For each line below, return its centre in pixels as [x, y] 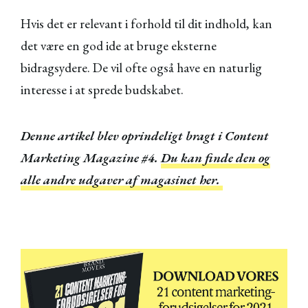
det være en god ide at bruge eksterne [119, 46]
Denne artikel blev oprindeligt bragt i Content [145, 135]
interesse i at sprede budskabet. [103, 90]
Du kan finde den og [216, 157]
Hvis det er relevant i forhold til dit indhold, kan [146, 24]
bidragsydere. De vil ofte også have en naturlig [141, 68]
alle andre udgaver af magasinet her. [122, 179]
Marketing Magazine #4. [91, 157]
